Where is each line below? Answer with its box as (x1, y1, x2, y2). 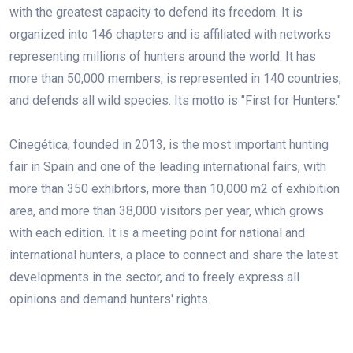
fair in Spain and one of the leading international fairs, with (9, 158, 326, 174)
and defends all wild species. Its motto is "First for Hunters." (9, 92, 341, 108)
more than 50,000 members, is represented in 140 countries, (9, 70, 341, 86)
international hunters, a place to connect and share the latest (9, 247, 338, 262)
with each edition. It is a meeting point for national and (9, 225, 305, 240)
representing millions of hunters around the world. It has (9, 48, 316, 64)
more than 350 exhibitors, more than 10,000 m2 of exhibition (9, 180, 340, 196)
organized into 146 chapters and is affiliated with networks (9, 26, 331, 42)
